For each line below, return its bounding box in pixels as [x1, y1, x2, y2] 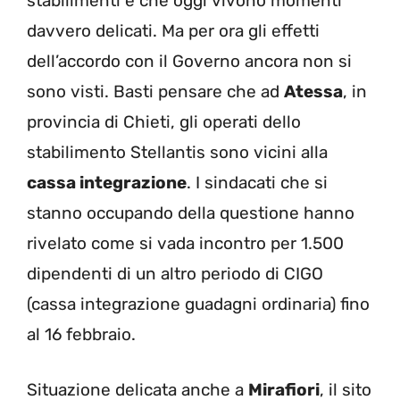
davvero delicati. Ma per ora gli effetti [27, 20, 320, 41]
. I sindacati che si [187, 171, 328, 193]
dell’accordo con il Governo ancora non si [27, 50, 352, 71]
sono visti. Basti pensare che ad [27, 80, 284, 102]
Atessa [284, 80, 343, 102]
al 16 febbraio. [27, 323, 136, 345]
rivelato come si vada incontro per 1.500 [27, 232, 344, 254]
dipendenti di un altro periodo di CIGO [27, 262, 323, 284]
